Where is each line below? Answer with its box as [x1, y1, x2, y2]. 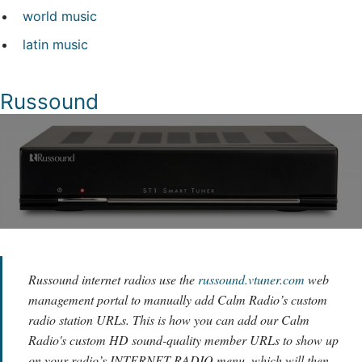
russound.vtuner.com [198, 270, 305, 288]
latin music [23, 36, 88, 53]
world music [23, 7, 97, 24]
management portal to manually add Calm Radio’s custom [28, 290, 327, 308]
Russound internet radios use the [28, 270, 198, 288]
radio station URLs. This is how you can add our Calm [28, 310, 309, 328]
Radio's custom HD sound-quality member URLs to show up [28, 330, 339, 348]
